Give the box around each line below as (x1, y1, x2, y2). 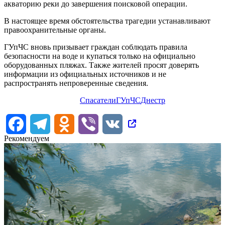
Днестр (141, 95, 165, 104)
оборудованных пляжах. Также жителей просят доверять (4, 60, 199, 69)
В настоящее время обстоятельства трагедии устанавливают (4, 16, 210, 25)
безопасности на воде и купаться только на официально (4, 51, 195, 60)
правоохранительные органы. (4, 25, 106, 34)
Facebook (26, 119, 57, 128)
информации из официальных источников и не (4, 69, 166, 78)
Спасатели (80, 95, 116, 104)
